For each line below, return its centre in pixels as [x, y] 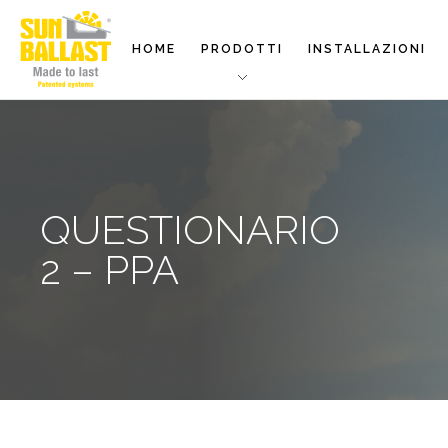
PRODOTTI [242, 49]
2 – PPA [109, 269]
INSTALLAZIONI [367, 49]
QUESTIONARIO [190, 229]
